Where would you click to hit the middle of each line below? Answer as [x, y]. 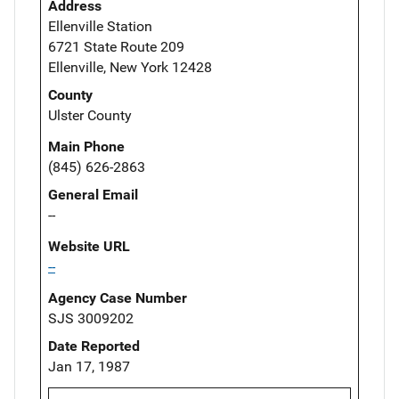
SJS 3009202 [91, 319]
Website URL [89, 247]
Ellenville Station [100, 27]
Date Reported [94, 346]
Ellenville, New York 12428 [130, 68]
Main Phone [86, 147]
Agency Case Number [118, 298]
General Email [93, 195]
